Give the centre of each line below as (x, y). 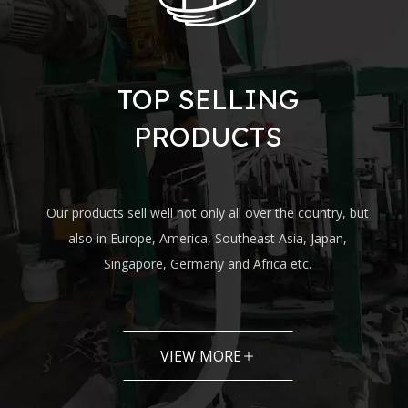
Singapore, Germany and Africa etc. (208, 263)
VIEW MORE (200, 356)
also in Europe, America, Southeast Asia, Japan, (208, 238)
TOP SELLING (208, 99)
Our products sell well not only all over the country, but (208, 212)
